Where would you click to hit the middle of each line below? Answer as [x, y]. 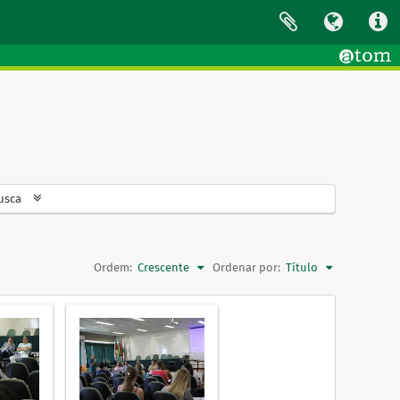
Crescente [163, 267]
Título [302, 267]
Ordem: [113, 267]
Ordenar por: [246, 267]
